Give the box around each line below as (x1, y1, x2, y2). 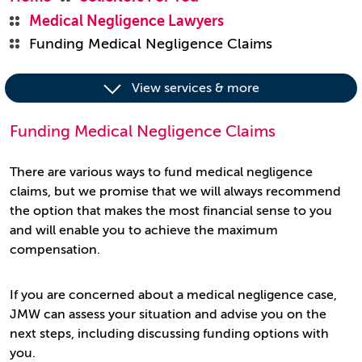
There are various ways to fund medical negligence (10, 165, 313, 179)
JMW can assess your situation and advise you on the (10, 307, 326, 322)
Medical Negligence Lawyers (29, 13, 224, 29)
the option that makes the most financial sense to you (10, 204, 332, 218)
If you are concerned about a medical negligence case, (10, 288, 337, 302)
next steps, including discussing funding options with (10, 326, 329, 341)
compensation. (10, 242, 100, 257)
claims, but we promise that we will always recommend (10, 184, 341, 199)
